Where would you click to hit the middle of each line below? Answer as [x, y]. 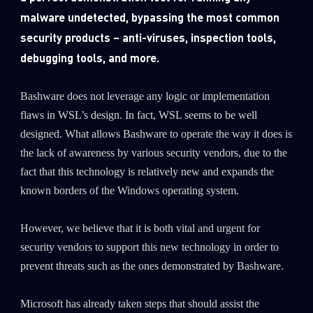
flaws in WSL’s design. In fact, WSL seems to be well [138, 116]
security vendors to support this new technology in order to [149, 248]
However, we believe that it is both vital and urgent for [140, 229]
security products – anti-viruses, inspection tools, [148, 38]
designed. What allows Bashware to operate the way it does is [156, 134]
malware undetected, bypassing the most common [150, 17]
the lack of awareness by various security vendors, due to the [153, 153]
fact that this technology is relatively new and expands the [147, 172]
